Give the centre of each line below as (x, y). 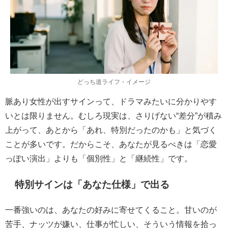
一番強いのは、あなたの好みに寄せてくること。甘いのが (111, 209)
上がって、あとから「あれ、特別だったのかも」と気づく (111, 130)
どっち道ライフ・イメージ (114, 82)
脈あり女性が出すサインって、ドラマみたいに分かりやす (111, 101)
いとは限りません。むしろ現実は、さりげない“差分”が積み (113, 115)
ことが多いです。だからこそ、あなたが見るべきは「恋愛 (111, 144)
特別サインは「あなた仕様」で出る (92, 185)
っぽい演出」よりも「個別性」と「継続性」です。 (99, 158)
